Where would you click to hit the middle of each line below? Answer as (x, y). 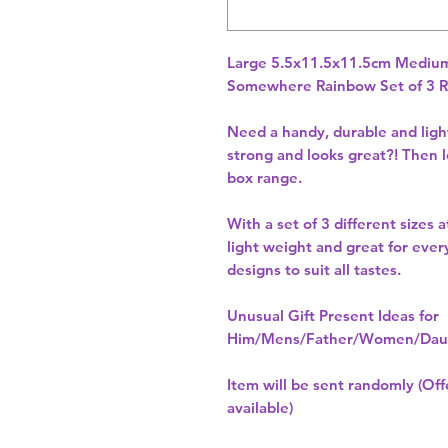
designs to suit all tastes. (314, 270)
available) (260, 408)
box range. (264, 178)
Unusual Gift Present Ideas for (333, 316)
